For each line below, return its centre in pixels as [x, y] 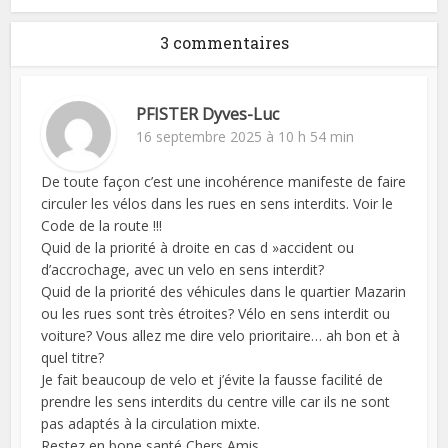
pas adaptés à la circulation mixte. [151, 424]
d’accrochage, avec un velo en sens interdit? [183, 270]
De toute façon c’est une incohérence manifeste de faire [224, 182]
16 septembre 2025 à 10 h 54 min [245, 137]
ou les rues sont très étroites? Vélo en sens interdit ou [216, 314]
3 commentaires [224, 43]
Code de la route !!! [102, 226]
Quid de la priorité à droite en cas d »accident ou [198, 248]
